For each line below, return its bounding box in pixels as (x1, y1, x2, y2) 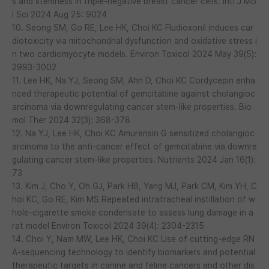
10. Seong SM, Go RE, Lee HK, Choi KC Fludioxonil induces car (12, 22, 253, 32)
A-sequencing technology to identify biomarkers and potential (12, 247, 255, 257)
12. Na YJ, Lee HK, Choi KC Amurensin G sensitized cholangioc (12, 128, 255, 138)
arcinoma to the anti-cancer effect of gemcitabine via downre (12, 141, 257, 151)
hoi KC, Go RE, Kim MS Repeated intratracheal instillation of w (12, 194, 255, 204)
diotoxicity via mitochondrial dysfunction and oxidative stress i (12, 35, 257, 46)
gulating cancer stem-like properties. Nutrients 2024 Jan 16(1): (12, 154, 256, 165)
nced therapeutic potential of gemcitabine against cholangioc (12, 88, 255, 98)
